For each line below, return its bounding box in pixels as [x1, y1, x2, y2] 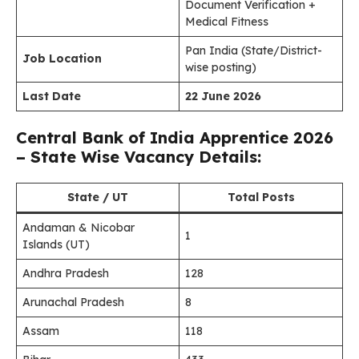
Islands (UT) [22, 237, 90, 252]
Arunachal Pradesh [22, 295, 124, 309]
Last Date [22, 89, 81, 103]
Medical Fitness [185, 14, 268, 29]
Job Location [22, 51, 102, 66]
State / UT [67, 190, 128, 204]
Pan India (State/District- [185, 43, 322, 58]
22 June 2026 [185, 89, 261, 103]
